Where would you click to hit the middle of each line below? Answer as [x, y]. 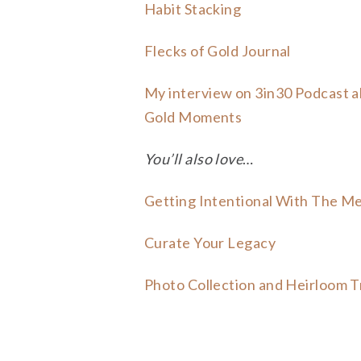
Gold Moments [193, 117]
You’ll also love [194, 159]
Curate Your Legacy [210, 243]
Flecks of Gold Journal [218, 51]
